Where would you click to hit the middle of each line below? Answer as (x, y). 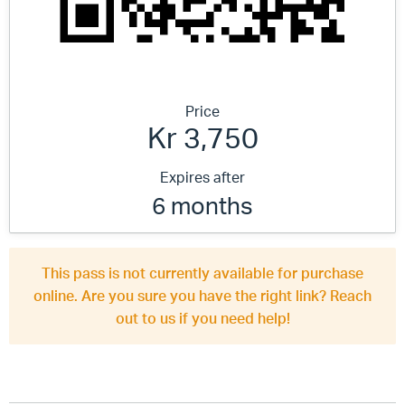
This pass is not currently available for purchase (202, 273)
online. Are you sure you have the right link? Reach (202, 296)
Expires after (202, 177)
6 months (202, 205)
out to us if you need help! (202, 318)
